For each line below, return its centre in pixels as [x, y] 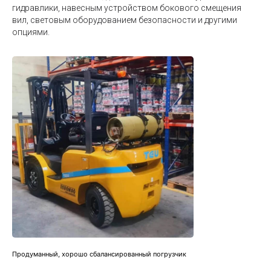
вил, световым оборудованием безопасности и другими [125, 20]
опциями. [31, 32]
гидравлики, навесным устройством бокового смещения [127, 8]
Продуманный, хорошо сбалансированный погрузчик [99, 254]
